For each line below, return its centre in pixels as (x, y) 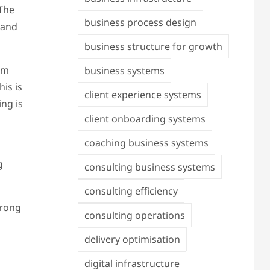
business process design (140, 22)
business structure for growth (153, 46)
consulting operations (134, 215)
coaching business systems (146, 143)
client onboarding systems (145, 119)
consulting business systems (149, 167)
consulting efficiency (131, 191)
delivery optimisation (132, 239)
